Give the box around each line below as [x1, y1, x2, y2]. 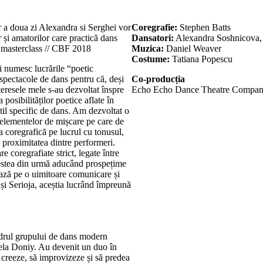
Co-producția [131, 73, 185, 84]
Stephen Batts [177, 22, 231, 32]
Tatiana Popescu [172, 53, 235, 64]
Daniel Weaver [166, 43, 224, 53]
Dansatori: [131, 32, 174, 43]
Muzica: [131, 43, 166, 53]
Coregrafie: [131, 22, 177, 32]
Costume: [131, 53, 172, 64]
